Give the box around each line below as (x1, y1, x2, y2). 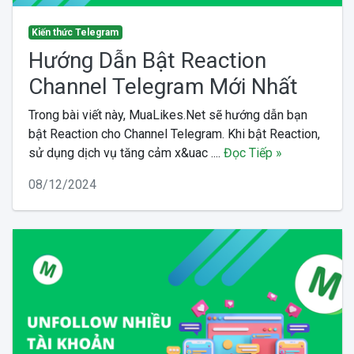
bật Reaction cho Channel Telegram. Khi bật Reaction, (28, 126, 320, 141)
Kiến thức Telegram (32, 26, 119, 38)
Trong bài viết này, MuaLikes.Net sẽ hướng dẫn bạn (28, 107, 307, 122)
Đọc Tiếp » (223, 145, 282, 160)
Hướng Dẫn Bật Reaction (28, 47, 266, 73)
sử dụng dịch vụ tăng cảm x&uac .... (28, 145, 224, 160)
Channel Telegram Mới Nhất (28, 73, 298, 100)
